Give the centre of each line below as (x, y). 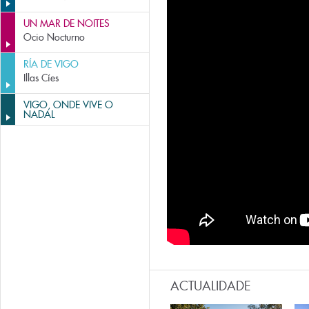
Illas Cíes (41, 78)
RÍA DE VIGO (51, 64)
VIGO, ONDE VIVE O (68, 105)
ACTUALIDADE (211, 286)
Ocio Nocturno (54, 37)
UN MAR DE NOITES (67, 23)
